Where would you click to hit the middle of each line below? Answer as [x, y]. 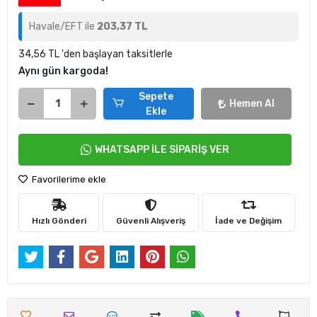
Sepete [156, 96]
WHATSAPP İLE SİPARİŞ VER [162, 150]
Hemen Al [252, 104]
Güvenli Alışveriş [150, 220]
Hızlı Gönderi [59, 220]
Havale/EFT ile [63, 27]
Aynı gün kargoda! [63, 71]
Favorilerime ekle [68, 179]
